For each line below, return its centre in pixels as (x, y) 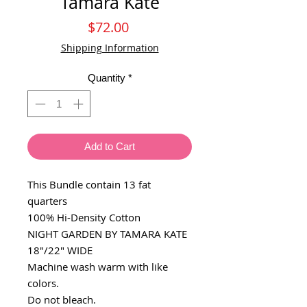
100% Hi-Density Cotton (84, 217)
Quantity (106, 78)
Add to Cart (110, 146)
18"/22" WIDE (60, 250)
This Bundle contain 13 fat (89, 184)
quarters (49, 200)
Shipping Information (110, 48)
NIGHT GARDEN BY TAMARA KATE (107, 233)
